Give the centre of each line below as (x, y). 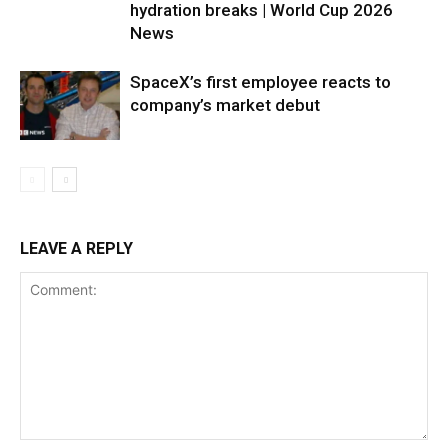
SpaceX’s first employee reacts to (260, 82)
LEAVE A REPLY (76, 248)
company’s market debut (225, 105)
